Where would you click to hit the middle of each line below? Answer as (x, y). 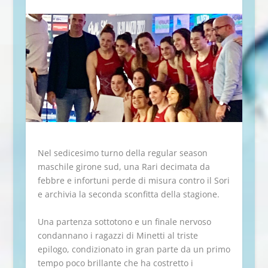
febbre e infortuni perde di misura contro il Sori (133, 181)
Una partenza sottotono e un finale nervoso (124, 221)
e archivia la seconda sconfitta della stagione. (130, 194)
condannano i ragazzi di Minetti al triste (118, 235)
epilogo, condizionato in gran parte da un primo (134, 249)
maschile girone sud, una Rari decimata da (124, 167)
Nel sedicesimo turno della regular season (122, 153)
